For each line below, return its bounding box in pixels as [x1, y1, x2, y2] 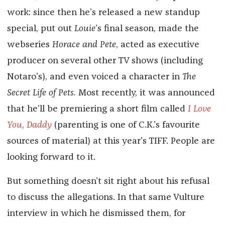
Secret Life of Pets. [7, 88, 78, 98]
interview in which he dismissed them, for [7, 209, 185, 218]
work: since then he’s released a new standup [7, 8, 200, 18]
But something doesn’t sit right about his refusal [7, 177, 209, 186]
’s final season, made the [95, 24, 199, 34]
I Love [187, 104, 211, 114]
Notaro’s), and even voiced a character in [7, 72, 182, 82]
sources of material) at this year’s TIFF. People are [7, 137, 215, 146]
